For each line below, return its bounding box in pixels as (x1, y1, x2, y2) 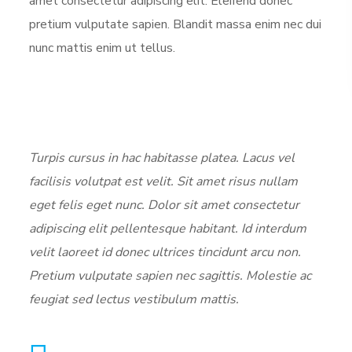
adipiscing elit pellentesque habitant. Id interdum (29, 220, 307, 238)
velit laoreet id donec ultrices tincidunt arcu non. (29, 244, 302, 262)
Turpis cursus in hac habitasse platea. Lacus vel (29, 149, 295, 167)
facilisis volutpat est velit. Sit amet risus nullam (29, 173, 299, 191)
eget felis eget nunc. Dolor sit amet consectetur (29, 196, 300, 214)
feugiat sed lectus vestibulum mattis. (29, 291, 243, 309)
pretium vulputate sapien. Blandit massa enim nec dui (29, 16, 322, 34)
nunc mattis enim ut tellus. (29, 39, 176, 57)
